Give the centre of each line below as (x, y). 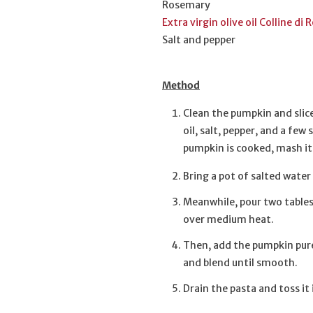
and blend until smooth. (240, 263)
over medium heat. (228, 220)
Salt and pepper (199, 40)
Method (181, 86)
